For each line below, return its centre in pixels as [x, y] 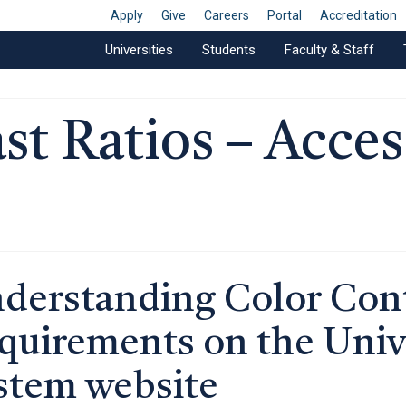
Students [229, 50]
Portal [285, 15]
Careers [227, 15]
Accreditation [359, 15]
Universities [139, 50]
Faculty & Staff [329, 50]
